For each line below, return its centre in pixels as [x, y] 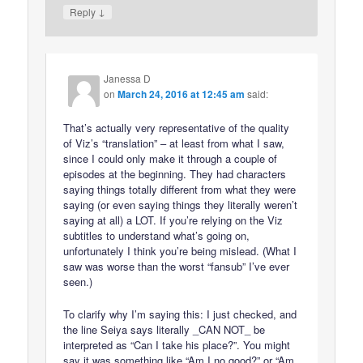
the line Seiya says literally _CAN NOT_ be [164, 329]
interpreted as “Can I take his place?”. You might [177, 344]
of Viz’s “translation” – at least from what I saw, [174, 143]
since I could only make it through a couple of [171, 158]
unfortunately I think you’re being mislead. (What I [180, 250]
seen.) [78, 281]
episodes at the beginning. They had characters [175, 173]
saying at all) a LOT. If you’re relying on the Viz [173, 220]
